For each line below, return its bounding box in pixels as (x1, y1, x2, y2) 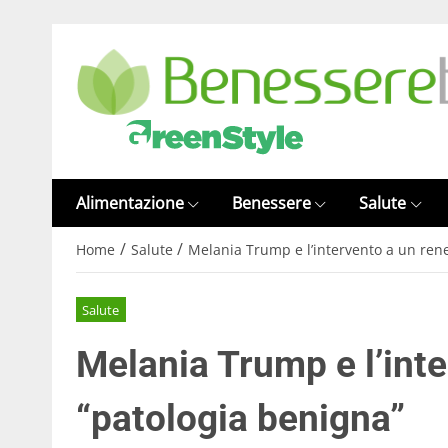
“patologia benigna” (76, 396, 405, 440)
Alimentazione (76, 192, 184, 214)
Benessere (232, 192, 312, 214)
